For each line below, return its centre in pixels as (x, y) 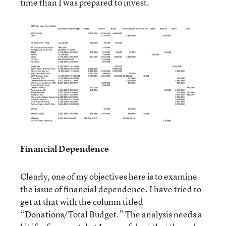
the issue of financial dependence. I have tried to (111, 189)
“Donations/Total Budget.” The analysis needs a (111, 214)
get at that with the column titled (82, 202)
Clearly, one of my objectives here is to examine (109, 176)
